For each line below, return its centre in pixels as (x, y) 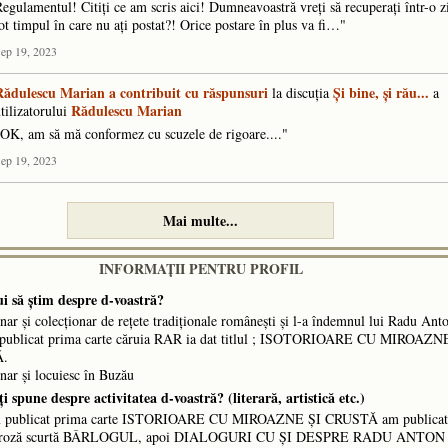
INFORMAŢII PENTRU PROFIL (200, 269)
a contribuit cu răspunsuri (188, 93)
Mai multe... (200, 221)
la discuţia (300, 93)
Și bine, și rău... (381, 93)
